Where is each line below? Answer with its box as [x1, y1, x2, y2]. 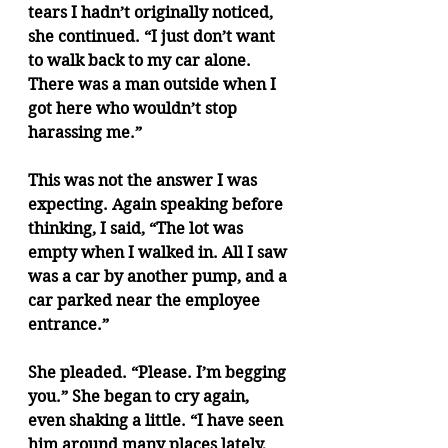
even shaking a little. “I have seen [28, 411, 287, 430]
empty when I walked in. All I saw [28, 243, 291, 262]
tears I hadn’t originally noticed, [28, 3, 277, 22]
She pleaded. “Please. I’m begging [28, 363, 290, 382]
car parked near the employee [28, 291, 264, 310]
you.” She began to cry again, [28, 387, 253, 406]
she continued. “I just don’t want [28, 27, 279, 46]
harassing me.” [28, 123, 142, 142]
